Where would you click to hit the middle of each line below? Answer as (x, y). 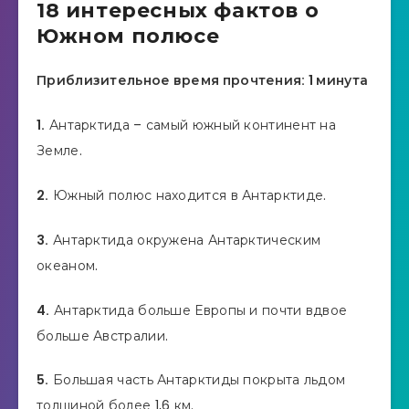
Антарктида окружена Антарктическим (185, 240)
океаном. (68, 265)
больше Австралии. (103, 336)
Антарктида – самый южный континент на (191, 126)
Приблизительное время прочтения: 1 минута (203, 81)
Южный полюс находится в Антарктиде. (188, 196)
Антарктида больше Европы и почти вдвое (199, 310)
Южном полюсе (128, 37)
